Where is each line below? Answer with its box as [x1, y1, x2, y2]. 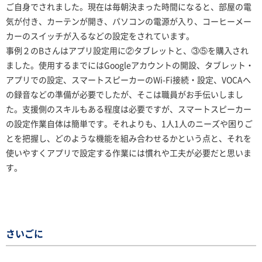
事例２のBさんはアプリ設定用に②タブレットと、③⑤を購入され [6, 44, 249, 57]
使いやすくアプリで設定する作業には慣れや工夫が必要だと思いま [6, 147, 251, 159]
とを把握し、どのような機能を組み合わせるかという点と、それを [6, 132, 251, 144]
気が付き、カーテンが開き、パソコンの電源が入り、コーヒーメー [6, 15, 251, 27]
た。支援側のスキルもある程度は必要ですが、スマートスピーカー [6, 103, 251, 115]
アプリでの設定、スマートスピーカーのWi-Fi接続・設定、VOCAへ [6, 74, 251, 86]
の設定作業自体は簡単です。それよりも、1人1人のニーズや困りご [6, 118, 253, 130]
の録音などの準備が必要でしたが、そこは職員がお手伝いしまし [6, 88, 243, 101]
